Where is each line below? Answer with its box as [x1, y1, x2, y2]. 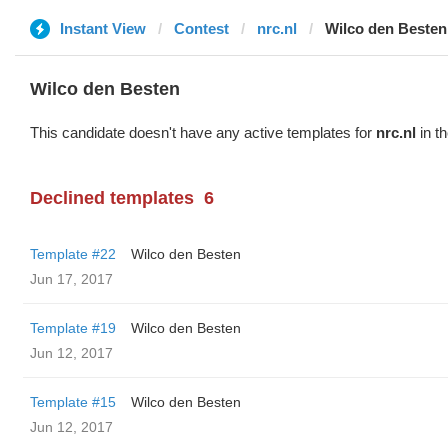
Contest [174, 20, 229, 37]
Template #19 [30, 320, 116, 336]
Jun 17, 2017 [30, 271, 113, 287]
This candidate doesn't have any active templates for [30, 124, 376, 141]
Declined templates [30, 188, 194, 208]
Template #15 [30, 394, 116, 410]
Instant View [60, 20, 146, 37]
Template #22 [30, 246, 116, 262]
